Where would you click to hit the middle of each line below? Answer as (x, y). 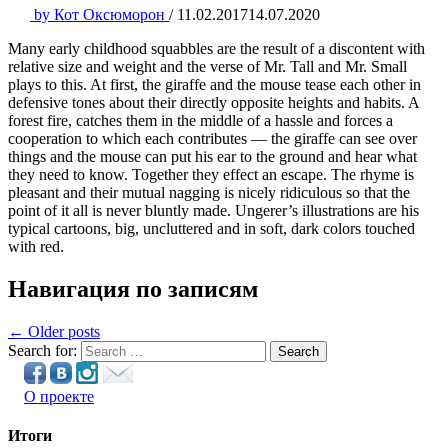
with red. (36, 246)
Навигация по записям (133, 288)
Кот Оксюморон (109, 14)
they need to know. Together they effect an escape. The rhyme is (211, 174)
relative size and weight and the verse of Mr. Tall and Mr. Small (207, 66)
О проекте (59, 396)
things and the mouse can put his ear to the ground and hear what (212, 156)
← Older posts (54, 331)
